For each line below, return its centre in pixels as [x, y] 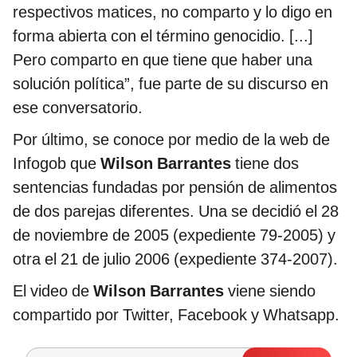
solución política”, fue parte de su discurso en [171, 84]
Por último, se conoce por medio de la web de [171, 140]
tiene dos [267, 164]
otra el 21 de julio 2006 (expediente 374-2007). [175, 259]
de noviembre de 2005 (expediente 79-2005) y [174, 235]
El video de [53, 291]
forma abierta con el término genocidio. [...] [163, 36]
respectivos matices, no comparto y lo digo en [173, 12]
